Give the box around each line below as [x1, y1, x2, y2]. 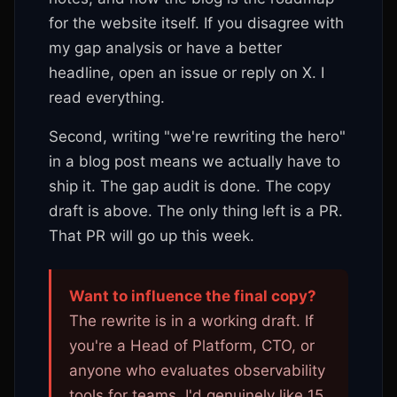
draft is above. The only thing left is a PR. [49, 202, 343, 220]
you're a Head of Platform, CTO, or [69, 337, 315, 354]
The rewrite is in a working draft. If [69, 312, 314, 330]
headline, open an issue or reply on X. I [49, 64, 324, 82]
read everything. [49, 89, 165, 106]
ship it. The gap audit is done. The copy [49, 177, 331, 195]
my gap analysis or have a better [49, 39, 282, 57]
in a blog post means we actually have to [49, 152, 340, 170]
